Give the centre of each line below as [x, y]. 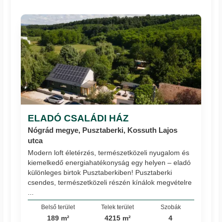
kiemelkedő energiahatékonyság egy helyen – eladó [110, 163]
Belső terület [58, 207]
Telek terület [118, 207]
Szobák [170, 207]
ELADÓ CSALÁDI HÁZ [79, 118]
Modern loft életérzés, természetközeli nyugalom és [109, 153]
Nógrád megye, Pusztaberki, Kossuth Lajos [103, 130]
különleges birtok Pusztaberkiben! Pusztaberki [100, 173]
